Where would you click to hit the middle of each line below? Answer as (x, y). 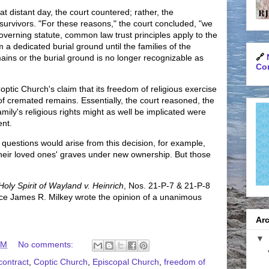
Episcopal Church (126, 262)
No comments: (47, 245)
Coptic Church (61, 262)
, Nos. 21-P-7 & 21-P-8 (167, 186)
